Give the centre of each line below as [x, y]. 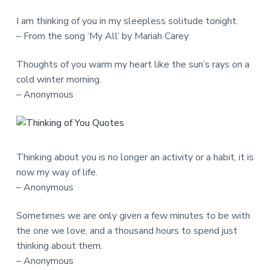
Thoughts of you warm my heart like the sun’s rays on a [133, 64]
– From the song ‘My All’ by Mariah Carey [102, 36]
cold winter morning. [58, 79]
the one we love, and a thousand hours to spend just [127, 231]
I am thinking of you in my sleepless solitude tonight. [127, 21]
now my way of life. [57, 173]
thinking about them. [59, 246]
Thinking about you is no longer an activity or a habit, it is [135, 158]
